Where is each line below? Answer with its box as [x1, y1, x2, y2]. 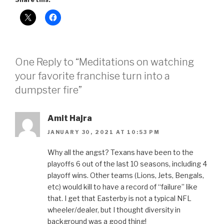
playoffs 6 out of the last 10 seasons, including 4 [47, 159, 207, 168]
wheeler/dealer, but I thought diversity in [47, 205, 180, 214]
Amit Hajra [47, 113, 92, 123]
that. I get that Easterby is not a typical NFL [47, 194, 191, 203]
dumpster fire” [15, 84, 82, 96]
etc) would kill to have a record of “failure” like [47, 182, 197, 191]
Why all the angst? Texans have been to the [47, 148, 193, 157]
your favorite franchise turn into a [15, 70, 170, 82]
